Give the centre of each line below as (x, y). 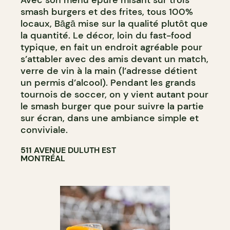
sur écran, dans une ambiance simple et (110, 118)
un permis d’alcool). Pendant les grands (108, 82)
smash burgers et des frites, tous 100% (107, 12)
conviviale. (44, 130)
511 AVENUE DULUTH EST (68, 150)
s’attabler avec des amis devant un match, (114, 59)
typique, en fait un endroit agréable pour (111, 47)
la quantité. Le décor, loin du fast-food (106, 35)
